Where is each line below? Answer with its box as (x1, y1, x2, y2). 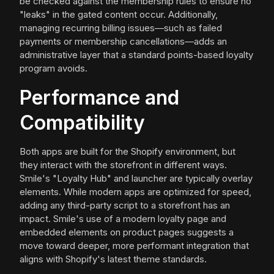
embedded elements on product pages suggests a (20, 226, 234, 239)
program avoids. (20, 62, 87, 75)
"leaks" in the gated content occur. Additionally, (20, 9, 218, 21)
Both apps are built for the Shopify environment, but (20, 146, 235, 158)
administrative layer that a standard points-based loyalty (20, 49, 253, 61)
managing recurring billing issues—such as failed (20, 22, 222, 34)
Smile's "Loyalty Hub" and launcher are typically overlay (20, 172, 253, 185)
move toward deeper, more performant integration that (20, 240, 249, 252)
